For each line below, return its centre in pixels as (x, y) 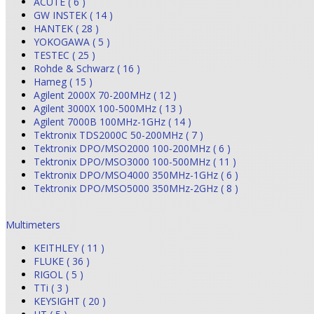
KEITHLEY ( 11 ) (69, 247)
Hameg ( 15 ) (63, 81)
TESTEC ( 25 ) (64, 55)
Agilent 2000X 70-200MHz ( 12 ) (105, 95)
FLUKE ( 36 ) (62, 261)
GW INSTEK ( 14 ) (73, 15)
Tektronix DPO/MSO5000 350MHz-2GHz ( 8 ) (136, 188)
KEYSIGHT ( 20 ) (70, 301)
